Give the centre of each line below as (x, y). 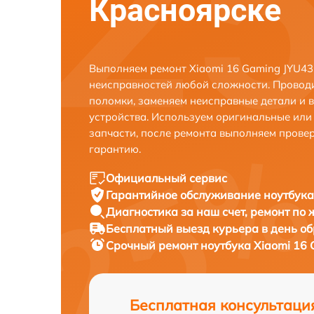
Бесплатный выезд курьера (184, 228)
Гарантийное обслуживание (185, 195)
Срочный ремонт (153, 245)
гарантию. (115, 149)
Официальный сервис (166, 178)
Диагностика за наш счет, (178, 212)
